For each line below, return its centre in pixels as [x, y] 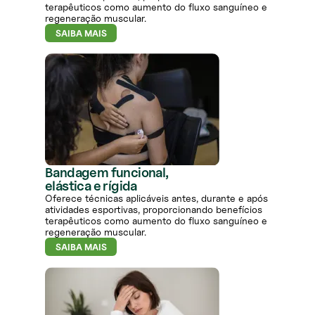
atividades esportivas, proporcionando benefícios [154, 210]
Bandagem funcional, [107, 173]
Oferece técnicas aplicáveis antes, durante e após [156, 198]
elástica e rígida [91, 186]
